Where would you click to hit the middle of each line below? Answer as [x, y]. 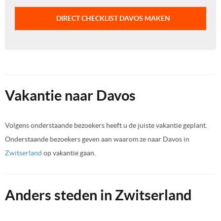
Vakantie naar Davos [70, 95]
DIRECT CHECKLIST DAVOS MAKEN [113, 18]
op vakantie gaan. [69, 153]
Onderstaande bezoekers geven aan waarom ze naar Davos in [97, 139]
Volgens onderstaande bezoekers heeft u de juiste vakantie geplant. [106, 125]
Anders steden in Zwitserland [98, 195]
